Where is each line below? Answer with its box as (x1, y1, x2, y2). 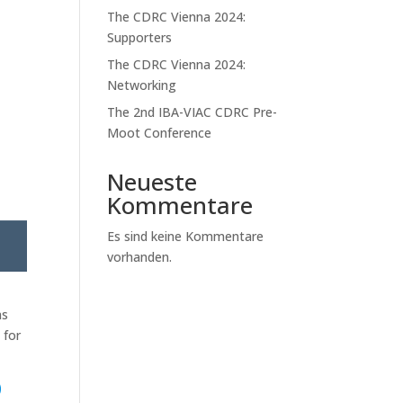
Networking (107, 76, 177, 94)
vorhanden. (107, 248, 173, 265)
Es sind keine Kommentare (107, 228, 264, 245)
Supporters (107, 29, 173, 46)
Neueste (107, 166, 198, 198)
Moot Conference (107, 124, 212, 141)
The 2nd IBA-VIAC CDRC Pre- (107, 103, 278, 121)
